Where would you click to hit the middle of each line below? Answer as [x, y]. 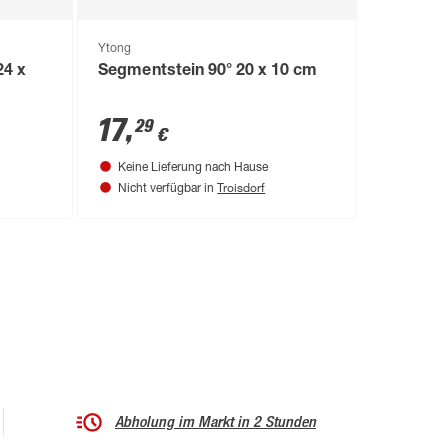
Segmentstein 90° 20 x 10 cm [207, 71]
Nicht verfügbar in [168, 188]
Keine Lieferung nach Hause [193, 167]
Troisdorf [241, 186]
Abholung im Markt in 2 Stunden [215, 422]
